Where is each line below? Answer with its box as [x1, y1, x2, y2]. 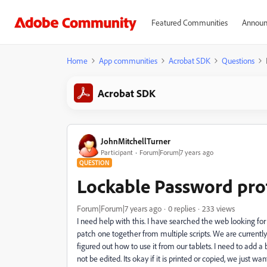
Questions [222, 55, 254, 66]
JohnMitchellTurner [101, 135, 170, 146]
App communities [99, 55, 157, 66]
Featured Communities [151, 17, 228, 27]
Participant [101, 147, 133, 157]
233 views [202, 203, 235, 213]
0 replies [168, 203, 195, 213]
